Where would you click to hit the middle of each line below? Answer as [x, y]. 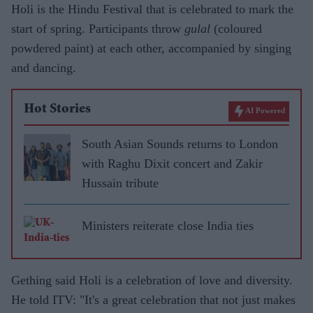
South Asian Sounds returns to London [180, 144]
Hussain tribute [120, 183]
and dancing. [44, 67]
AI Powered [265, 110]
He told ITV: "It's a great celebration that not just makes [153, 299]
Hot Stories [57, 109]
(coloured [236, 28]
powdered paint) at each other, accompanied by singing [151, 48]
